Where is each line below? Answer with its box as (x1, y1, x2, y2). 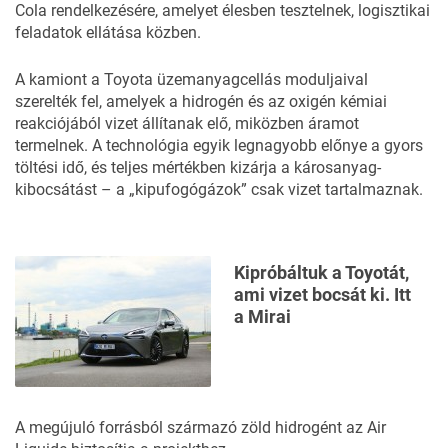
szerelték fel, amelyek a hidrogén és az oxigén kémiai (15, 91, 387, 111)
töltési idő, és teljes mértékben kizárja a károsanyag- (15, 157, 381, 177)
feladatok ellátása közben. (15, 22, 201, 42)
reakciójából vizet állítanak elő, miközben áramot (15, 113, 359, 133)
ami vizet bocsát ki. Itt (234, 283, 411, 305)
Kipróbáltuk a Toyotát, (234, 261, 409, 283)
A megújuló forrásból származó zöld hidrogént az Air (15, 417, 386, 437)
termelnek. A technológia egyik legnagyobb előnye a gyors (15, 135, 423, 155)
